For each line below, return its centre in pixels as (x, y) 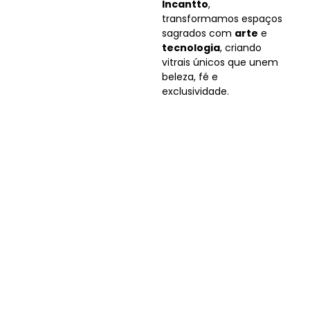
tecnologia (191, 48)
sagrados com (198, 33)
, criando (241, 48)
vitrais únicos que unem (220, 62)
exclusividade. (195, 91)
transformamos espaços (222, 19)
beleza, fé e (190, 77)
